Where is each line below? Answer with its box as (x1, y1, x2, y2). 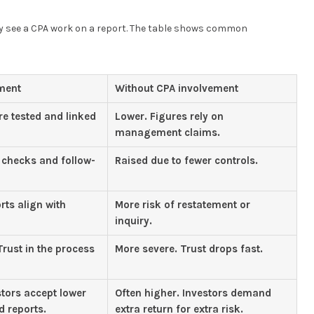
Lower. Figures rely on (115, 110, 224, 123)
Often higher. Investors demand (115, 287, 271, 300)
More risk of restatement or (115, 198, 250, 212)
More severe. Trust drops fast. (115, 243, 263, 256)
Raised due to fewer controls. (115, 154, 258, 168)
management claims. (115, 126, 220, 139)
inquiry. (115, 214, 152, 228)
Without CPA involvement (115, 82, 238, 95)
